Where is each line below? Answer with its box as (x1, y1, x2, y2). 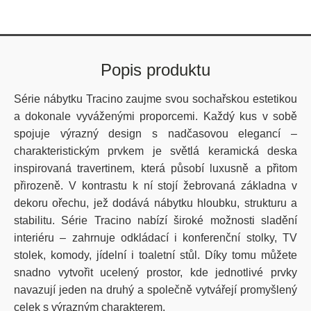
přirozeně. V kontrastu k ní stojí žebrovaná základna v (14, 180, 297, 192)
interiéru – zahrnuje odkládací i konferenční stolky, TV (14, 232, 297, 244)
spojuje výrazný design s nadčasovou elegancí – (14, 128, 297, 140)
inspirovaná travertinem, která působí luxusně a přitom (14, 162, 297, 174)
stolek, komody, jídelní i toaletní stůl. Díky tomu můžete (14, 249, 297, 261)
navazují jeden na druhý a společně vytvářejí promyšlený (14, 284, 297, 296)
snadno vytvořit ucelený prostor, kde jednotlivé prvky (14, 267, 297, 278)
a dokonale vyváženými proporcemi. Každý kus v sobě (14, 110, 297, 122)
